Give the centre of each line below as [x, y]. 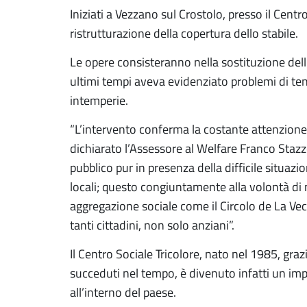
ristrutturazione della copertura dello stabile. [184, 33]
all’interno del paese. [123, 292]
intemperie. [99, 100]
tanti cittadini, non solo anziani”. [152, 225]
